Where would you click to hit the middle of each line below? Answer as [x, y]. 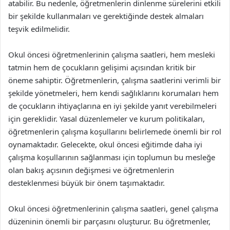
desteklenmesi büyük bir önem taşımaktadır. [87, 183]
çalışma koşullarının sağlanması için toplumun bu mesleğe [112, 157]
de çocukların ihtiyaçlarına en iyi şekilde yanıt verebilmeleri [112, 106]
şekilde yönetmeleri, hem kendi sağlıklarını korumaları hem [113, 93]
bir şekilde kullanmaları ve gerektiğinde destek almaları [106, 16]
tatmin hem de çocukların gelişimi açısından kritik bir [102, 67]
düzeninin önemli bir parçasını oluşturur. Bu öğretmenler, [109, 221]
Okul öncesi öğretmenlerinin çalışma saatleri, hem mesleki [112, 54]
